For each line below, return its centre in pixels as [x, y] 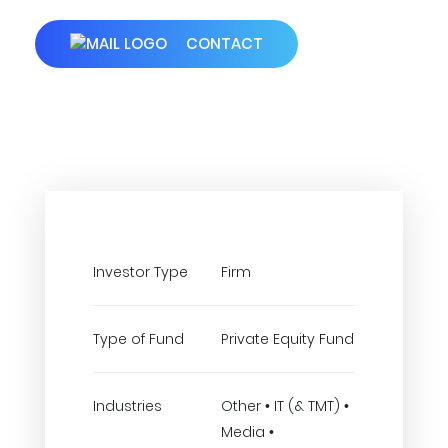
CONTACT [222, 43]
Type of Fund [138, 339]
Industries [127, 406]
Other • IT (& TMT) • [285, 406]
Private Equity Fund [287, 339]
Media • [247, 432]
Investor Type [140, 272]
